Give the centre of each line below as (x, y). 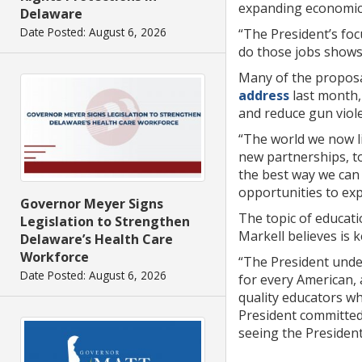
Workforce (55, 257)
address (264, 95)
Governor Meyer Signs (92, 203)
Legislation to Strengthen (105, 221)
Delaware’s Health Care (97, 239)
